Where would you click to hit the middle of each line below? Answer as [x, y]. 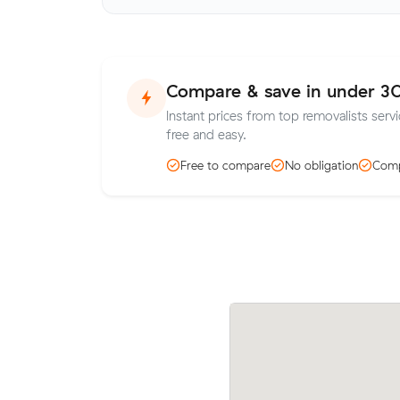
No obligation [321, 165]
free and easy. [206, 135]
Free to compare [225, 165]
